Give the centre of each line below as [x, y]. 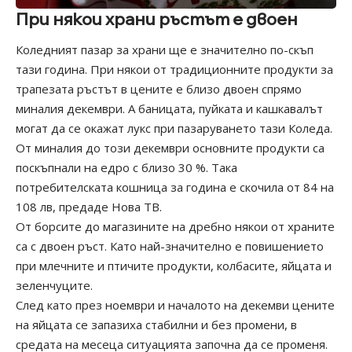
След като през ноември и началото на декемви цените [175, 305]
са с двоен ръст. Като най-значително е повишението [170, 246]
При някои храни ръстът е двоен [157, 18]
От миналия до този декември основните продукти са [170, 148]
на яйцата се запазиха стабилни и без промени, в [156, 325]
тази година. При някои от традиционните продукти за [174, 70]
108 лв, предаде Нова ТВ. [89, 207]
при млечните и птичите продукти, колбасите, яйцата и [174, 266]
